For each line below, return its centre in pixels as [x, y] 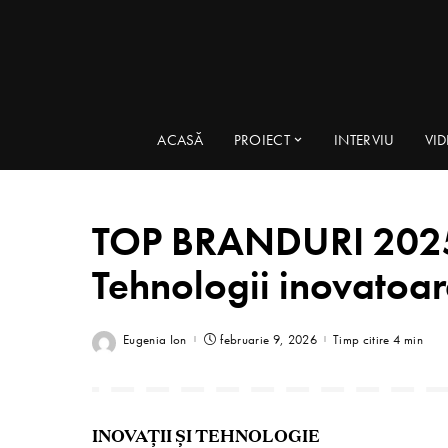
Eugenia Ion [155, 339]
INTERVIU [364, 139]
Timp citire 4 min [378, 339]
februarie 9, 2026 [269, 339]
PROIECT [261, 139]
